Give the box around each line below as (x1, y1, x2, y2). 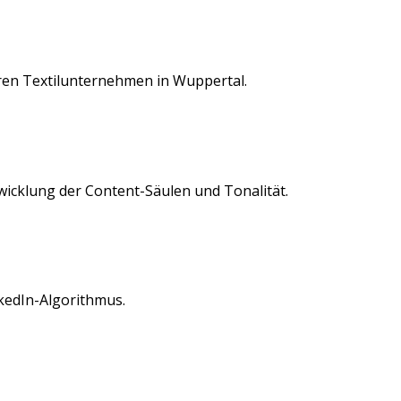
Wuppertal (173, 71, 244, 91)
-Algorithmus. (34, 290, 125, 310)
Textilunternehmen (22, 71, 153, 91)
